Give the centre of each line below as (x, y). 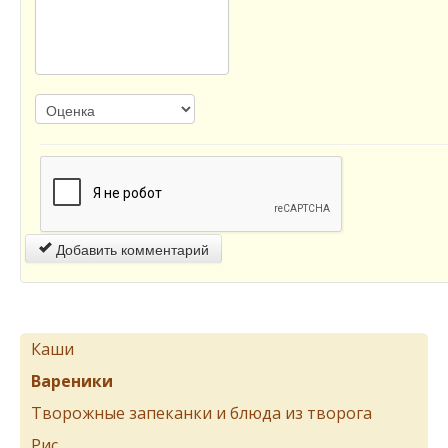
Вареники (72, 381)
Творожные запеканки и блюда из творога (201, 413)
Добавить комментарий (130, 249)
